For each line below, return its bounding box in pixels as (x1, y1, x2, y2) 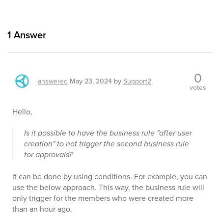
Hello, (12, 106, 32, 117)
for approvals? (24, 149, 72, 160)
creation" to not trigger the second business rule (24, 138, 189, 149)
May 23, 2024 (70, 76, 112, 86)
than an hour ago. (12, 203, 72, 214)
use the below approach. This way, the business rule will (12, 182, 204, 192)
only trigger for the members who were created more (12, 192, 193, 203)
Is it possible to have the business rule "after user (24, 127, 192, 138)
